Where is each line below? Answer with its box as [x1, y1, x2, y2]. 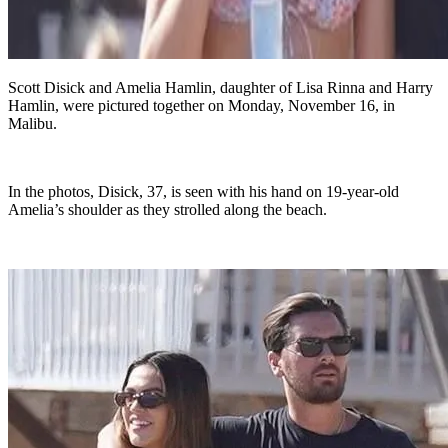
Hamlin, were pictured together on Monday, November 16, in [8, 97, 395, 115]
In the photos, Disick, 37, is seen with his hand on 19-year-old [8, 183, 399, 201]
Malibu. [8, 115, 57, 133]
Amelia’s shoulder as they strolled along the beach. [8, 201, 327, 219]
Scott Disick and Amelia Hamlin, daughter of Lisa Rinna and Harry [8, 79, 433, 97]
